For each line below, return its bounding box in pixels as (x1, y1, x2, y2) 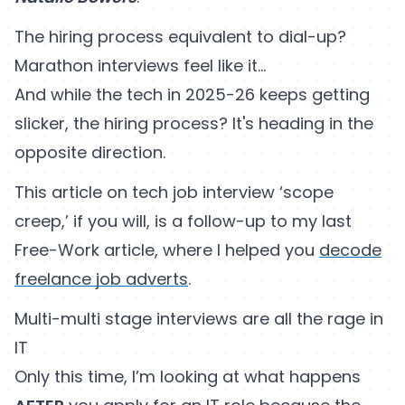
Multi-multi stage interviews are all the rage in (14, 307, 383, 331)
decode (319, 239, 381, 262)
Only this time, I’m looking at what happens (14, 365, 361, 389)
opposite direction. (14, 141, 165, 165)
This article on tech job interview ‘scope (14, 181, 334, 204)
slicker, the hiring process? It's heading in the (14, 112, 373, 136)
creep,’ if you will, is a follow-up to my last (14, 210, 352, 233)
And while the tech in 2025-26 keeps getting (14, 83, 370, 107)
